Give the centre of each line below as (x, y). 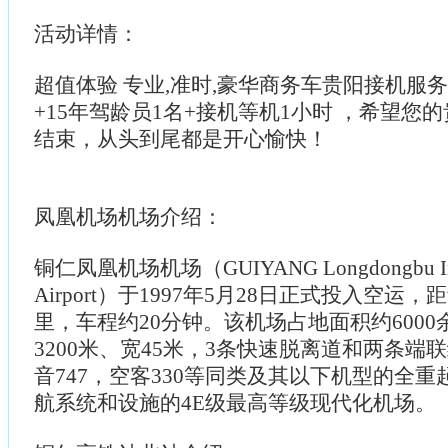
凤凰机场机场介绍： (128, 216)
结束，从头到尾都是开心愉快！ (181, 138)
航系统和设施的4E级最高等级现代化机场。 (235, 402)
